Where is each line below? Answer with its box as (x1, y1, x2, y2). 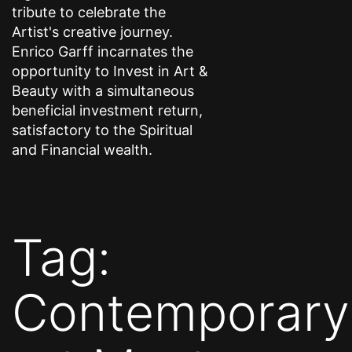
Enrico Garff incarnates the (12, 42, 193, 60)
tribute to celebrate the (12, 3, 166, 20)
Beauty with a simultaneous (12, 82, 194, 99)
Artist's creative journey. (12, 23, 173, 40)
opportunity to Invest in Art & (12, 62, 208, 79)
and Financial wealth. (12, 141, 152, 158)
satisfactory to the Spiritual (12, 121, 192, 138)
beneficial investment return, (12, 101, 203, 119)
